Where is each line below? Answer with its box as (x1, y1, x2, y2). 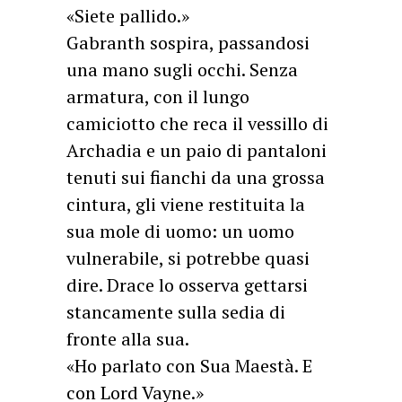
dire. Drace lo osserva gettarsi (66, 273, 308, 297)
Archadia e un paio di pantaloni (66, 138, 327, 162)
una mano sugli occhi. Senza (66, 57, 298, 82)
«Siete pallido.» (66, 4, 189, 28)
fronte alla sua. (66, 327, 189, 351)
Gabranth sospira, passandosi (66, 31, 310, 55)
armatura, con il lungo (66, 84, 249, 109)
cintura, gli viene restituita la (66, 192, 305, 216)
